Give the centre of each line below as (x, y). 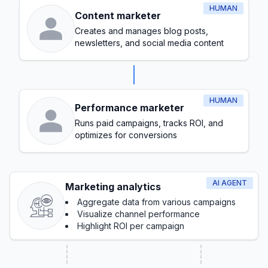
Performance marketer (130, 108)
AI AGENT (230, 183)
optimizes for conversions (126, 135)
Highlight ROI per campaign (131, 226)
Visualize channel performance (138, 214)
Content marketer (118, 16)
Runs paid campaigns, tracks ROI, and (149, 123)
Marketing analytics (113, 187)
